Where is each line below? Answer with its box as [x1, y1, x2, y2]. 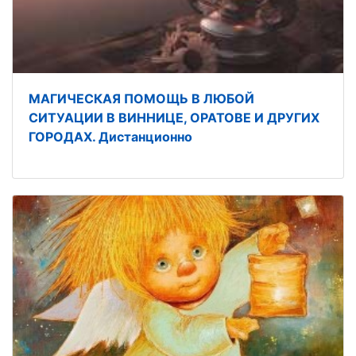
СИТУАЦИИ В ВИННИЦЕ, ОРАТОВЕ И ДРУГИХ [29, 109, 319, 126]
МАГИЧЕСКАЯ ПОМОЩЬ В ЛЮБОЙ [29, 90, 254, 106]
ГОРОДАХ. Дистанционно [29, 128, 192, 145]
